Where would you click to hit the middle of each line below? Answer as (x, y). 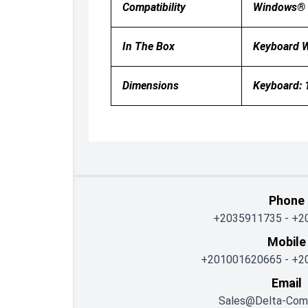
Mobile (286, 242)
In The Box (148, 46)
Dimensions (150, 86)
